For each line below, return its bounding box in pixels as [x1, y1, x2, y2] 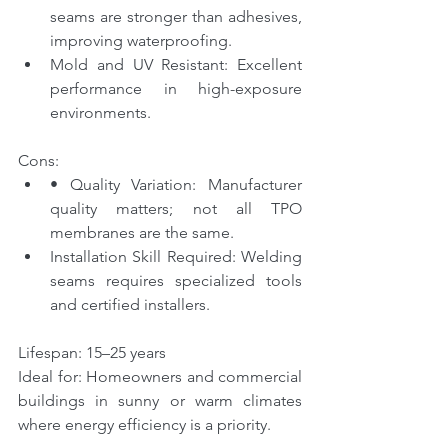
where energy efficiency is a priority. [18, 415, 271, 434]
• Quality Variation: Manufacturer [50, 175, 302, 194]
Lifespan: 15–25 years [18, 343, 166, 362]
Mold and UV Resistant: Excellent [50, 55, 302, 74]
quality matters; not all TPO [50, 199, 302, 218]
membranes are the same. [50, 223, 234, 242]
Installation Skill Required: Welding [50, 247, 302, 266]
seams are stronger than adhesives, [50, 7, 302, 26]
